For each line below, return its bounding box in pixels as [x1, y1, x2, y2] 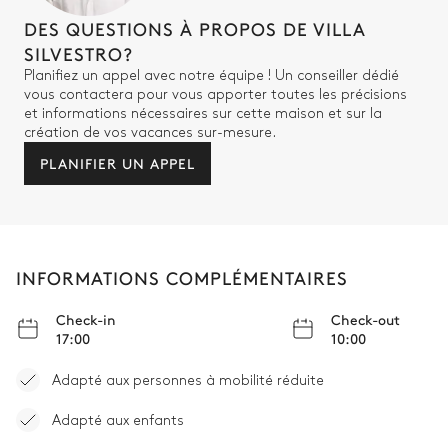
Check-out [331, 309, 400, 330]
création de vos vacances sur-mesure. [24, 126, 276, 140]
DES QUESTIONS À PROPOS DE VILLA [24, 16, 366, 42]
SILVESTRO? [24, 41, 133, 67]
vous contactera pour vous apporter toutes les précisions [24, 88, 407, 102]
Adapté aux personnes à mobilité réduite [52, 373, 324, 387]
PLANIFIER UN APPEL [40, 153, 195, 174]
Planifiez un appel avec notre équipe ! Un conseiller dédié [24, 69, 399, 83]
